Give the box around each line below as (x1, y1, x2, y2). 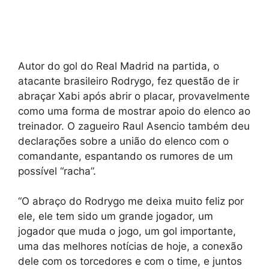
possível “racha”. (18, 165, 96, 177)
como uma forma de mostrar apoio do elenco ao (18, 104, 250, 117)
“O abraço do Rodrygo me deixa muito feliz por (18, 195, 244, 208)
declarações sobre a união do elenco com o (18, 134, 229, 147)
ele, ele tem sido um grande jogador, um (18, 210, 213, 223)
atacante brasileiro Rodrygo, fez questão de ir (18, 74, 239, 87)
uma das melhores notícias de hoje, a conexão (18, 240, 243, 253)
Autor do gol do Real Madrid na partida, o (18, 59, 219, 72)
